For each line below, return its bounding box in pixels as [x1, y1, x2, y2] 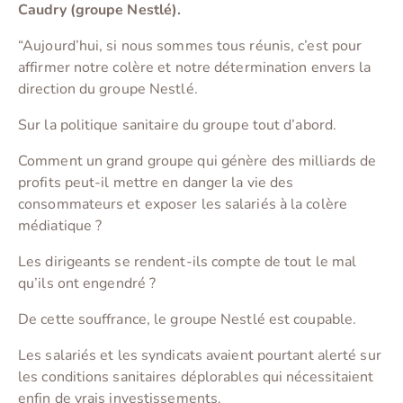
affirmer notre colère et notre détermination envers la [18, 58, 372, 78]
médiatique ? [18, 216, 103, 237]
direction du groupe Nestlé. [18, 79, 198, 100]
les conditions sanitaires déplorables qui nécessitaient [18, 367, 374, 388]
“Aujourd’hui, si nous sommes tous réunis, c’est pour [18, 36, 363, 57]
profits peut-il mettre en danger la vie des [18, 173, 294, 193]
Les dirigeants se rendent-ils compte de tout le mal [18, 252, 357, 273]
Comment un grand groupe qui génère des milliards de [18, 151, 377, 172]
